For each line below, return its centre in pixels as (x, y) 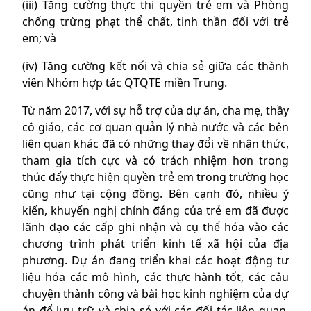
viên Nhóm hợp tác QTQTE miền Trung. (125, 83)
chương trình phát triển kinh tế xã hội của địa (155, 244)
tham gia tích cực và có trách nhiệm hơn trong (155, 161)
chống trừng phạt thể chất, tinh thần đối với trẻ (155, 22)
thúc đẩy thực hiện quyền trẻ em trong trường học (155, 177)
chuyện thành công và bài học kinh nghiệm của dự (155, 294)
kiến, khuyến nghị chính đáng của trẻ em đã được (155, 211)
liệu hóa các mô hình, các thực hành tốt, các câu (155, 277)
